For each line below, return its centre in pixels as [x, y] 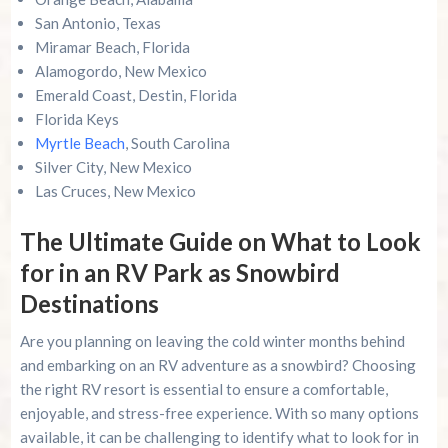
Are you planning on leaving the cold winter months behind [212, 341]
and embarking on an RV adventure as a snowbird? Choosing [217, 365]
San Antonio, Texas [97, 23]
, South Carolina [177, 143]
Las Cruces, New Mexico [115, 191]
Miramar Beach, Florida [112, 47]
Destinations [89, 304]
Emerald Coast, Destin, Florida [135, 95]
